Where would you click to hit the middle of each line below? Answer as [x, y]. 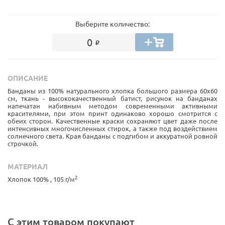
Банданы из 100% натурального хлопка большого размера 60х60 [113, 91]
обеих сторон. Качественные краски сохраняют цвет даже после [113, 121]
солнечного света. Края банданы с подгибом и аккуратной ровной [113, 136]
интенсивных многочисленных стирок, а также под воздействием [113, 128]
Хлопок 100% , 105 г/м [41, 179]
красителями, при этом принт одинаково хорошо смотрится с [113, 113]
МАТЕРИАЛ [28, 166]
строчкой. [23, 143]
